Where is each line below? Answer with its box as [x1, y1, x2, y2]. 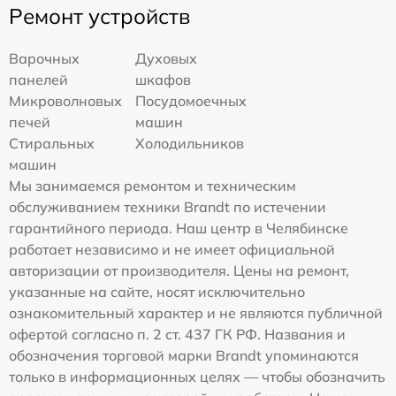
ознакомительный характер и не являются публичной [9, 304, 383, 323]
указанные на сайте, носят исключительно [9, 283, 305, 301]
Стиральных [9, 134, 95, 153]
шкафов [135, 71, 192, 89]
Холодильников [135, 134, 245, 153]
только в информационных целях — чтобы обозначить [9, 368, 385, 386]
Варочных [9, 49, 80, 68]
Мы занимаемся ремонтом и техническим [9, 177, 296, 195]
